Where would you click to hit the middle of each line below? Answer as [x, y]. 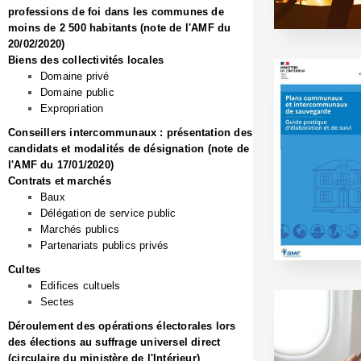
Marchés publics [80, 229]
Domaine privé [75, 76]
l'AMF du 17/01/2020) [61, 165]
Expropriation [72, 108]
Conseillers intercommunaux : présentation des [130, 133]
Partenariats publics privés [105, 245]
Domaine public [77, 92]
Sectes [58, 302]
